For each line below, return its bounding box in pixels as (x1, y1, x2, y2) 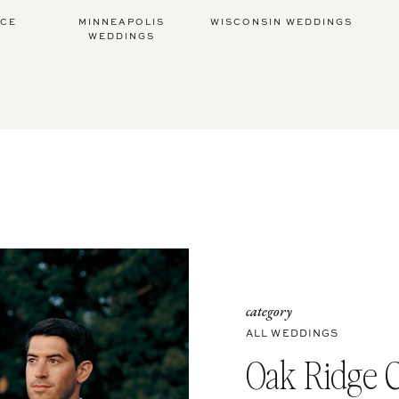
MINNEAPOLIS (77, 18, 165, 27)
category (246, 302, 292, 321)
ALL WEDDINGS (246, 330, 339, 339)
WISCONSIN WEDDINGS (210, 18, 353, 27)
